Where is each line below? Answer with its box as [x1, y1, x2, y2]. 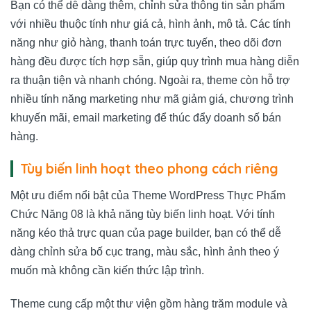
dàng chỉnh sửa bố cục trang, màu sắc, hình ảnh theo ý [10, 246, 279, 258]
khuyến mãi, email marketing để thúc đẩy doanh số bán [10, 111, 281, 124]
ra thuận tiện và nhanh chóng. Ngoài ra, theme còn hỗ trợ [10, 74, 290, 86]
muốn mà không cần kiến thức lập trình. [10, 264, 204, 277]
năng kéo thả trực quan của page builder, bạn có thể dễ [10, 227, 281, 239]
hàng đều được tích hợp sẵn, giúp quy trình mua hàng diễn [10, 55, 299, 67]
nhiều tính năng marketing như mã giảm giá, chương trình [10, 92, 294, 105]
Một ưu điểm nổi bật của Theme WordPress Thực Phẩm [10, 190, 285, 202]
